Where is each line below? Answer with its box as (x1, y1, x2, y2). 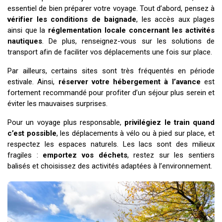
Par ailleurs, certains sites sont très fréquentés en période (7, 66, 215, 75)
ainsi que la (7, 25, 49, 35)
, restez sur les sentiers (127, 150, 215, 160)
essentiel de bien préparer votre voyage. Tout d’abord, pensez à (7, 3, 215, 13)
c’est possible (7, 128, 56, 138)
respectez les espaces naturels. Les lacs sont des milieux (7, 139, 215, 149)
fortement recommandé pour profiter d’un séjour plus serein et (7, 88, 215, 97)
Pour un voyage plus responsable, (7, 117, 125, 127)
